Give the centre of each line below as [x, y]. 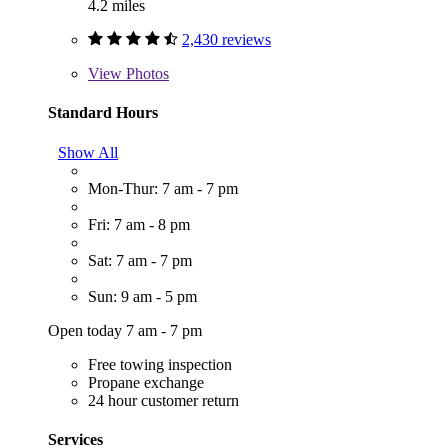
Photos [145, 74]
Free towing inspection [160, 364]
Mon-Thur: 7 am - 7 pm [163, 188]
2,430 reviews [226, 40]
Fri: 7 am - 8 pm [139, 224]
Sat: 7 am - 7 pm [140, 260]
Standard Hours [103, 113]
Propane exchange [146, 382]
